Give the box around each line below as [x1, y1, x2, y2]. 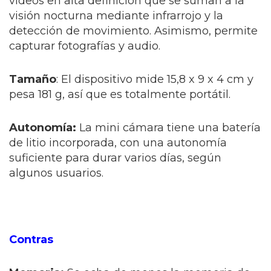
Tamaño [9, 73, 56, 86]
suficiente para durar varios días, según [9, 151, 221, 165]
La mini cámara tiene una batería [76, 121, 261, 134]
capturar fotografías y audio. [9, 39, 160, 53]
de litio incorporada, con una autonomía [9, 136, 227, 149]
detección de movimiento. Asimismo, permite [9, 24, 258, 38]
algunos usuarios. [9, 166, 103, 180]
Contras [9, 233, 53, 246]
